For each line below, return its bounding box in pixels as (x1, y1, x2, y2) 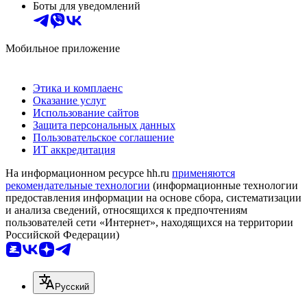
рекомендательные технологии (5, 180, 150, 192)
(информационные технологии (150, 180, 298, 192)
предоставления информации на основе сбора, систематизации (5, 192, 302, 204)
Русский (55, 282, 89, 293)
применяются (172, 167, 235, 180)
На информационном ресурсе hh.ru (5, 167, 172, 180)
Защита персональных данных (33, 119, 175, 132)
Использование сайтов (33, 107, 139, 119)
